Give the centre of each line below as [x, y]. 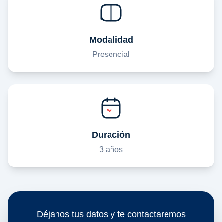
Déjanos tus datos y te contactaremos [111, 214]
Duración [111, 135]
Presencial [111, 54]
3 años [111, 149]
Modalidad [111, 40]
